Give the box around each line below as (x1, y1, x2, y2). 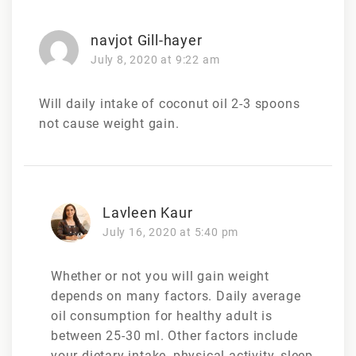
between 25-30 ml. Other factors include (51, 327, 299, 343)
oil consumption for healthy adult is (51, 308, 273, 323)
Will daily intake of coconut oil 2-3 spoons (39, 95, 300, 111)
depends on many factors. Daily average (51, 288, 301, 304)
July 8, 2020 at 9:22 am (91, 52, 220, 66)
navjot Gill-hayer (91, 31, 203, 48)
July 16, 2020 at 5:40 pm (103, 225, 239, 238)
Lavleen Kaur (103, 203, 193, 221)
